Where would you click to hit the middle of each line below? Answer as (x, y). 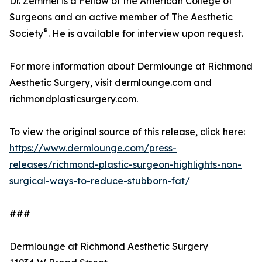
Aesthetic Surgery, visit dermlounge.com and (111, 83)
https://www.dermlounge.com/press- (93, 148)
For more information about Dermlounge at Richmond (131, 66)
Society (26, 34)
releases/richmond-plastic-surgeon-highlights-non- (125, 165)
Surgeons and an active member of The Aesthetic (121, 17)
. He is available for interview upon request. (146, 34)
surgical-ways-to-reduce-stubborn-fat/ (100, 181)
